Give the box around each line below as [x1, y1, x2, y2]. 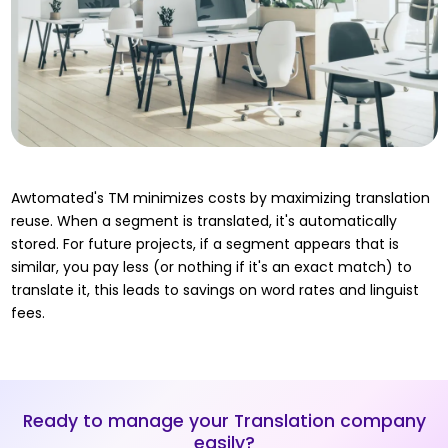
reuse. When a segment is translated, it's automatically [10, 211, 397, 232]
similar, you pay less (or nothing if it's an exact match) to [10, 257, 412, 278]
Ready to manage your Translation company [22, 409, 426, 434]
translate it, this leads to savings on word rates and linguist [10, 280, 419, 301]
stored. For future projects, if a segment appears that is [10, 234, 399, 255]
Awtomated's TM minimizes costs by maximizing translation [10, 188, 430, 209]
